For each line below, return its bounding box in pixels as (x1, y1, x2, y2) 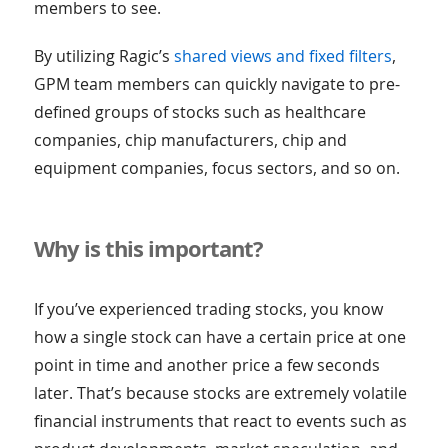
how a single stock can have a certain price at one (33, 326, 406, 349)
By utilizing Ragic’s (33, 45, 174, 68)
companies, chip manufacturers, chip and (33, 129, 347, 152)
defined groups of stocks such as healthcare (33, 101, 366, 124)
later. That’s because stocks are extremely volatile (33, 382, 407, 405)
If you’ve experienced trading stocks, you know (33, 298, 383, 321)
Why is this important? (33, 233, 263, 264)
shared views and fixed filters (173, 45, 392, 68)
